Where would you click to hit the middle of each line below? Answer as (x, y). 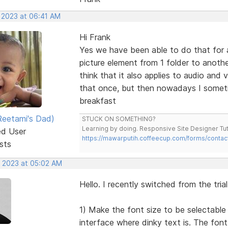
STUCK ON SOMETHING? (119, 119)
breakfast (97, 101)
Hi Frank (95, 37)
